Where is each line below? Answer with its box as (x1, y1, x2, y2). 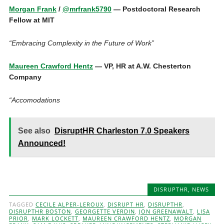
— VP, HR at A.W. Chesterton (92, 62, 191, 70)
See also (17, 126, 50, 135)
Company (8, 73, 41, 81)
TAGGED (8, 200, 35, 208)
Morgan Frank (8, 5, 56, 13)
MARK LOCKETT (31, 214, 78, 222)
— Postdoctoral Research (111, 5, 200, 13)
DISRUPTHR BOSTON (8, 207, 71, 215)
